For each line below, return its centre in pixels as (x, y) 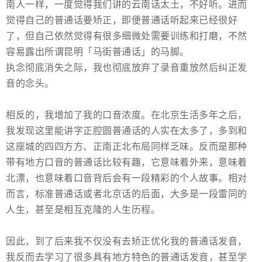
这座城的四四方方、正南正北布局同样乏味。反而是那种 (127, 147)
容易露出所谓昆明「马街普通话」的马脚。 (98, 52)
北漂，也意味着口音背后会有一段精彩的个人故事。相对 (127, 178)
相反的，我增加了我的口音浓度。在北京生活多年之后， (127, 115)
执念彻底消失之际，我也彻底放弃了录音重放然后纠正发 (127, 68)
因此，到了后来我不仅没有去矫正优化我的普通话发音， (127, 242)
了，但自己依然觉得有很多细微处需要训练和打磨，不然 (127, 36)
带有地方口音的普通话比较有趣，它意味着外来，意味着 (127, 163)
